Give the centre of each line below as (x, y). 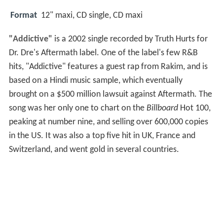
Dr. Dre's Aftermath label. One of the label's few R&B (103, 53)
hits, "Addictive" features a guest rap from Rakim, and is (108, 67)
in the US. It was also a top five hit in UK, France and (102, 136)
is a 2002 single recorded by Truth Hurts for (130, 39)
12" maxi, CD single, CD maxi (92, 15)
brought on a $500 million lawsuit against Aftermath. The (110, 95)
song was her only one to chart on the (77, 109)
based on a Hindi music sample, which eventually (95, 81)
